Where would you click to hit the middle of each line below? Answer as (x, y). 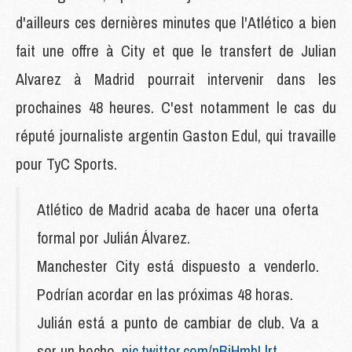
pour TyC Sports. (66, 163)
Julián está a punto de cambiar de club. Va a (178, 322)
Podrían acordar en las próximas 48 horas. (165, 294)
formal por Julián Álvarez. (114, 237)
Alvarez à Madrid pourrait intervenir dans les (176, 79)
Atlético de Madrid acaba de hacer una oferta (178, 209)
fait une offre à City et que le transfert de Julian (176, 50)
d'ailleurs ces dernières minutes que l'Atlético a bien (176, 22)
